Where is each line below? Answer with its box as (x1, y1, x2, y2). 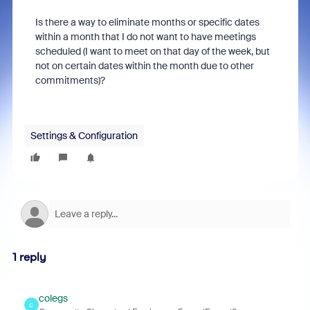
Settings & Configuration (30, 129, 138, 142)
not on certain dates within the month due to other (35, 60, 254, 72)
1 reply (12, 250, 46, 264)
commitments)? (35, 74, 105, 86)
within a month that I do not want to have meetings (35, 30, 256, 43)
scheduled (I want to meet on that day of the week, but (35, 45, 270, 57)
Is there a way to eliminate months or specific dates (35, 16, 259, 28)
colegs (38, 292, 68, 304)
